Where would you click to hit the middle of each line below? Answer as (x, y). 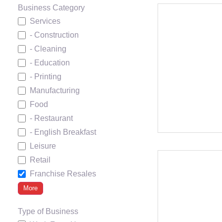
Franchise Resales (63, 174)
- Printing (46, 77)
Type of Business (48, 212)
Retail (40, 160)
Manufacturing (55, 91)
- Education (50, 63)
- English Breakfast (63, 132)
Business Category (51, 8)
